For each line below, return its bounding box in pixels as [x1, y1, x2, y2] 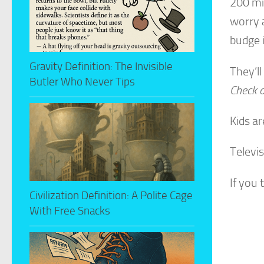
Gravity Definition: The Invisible [29, 60, 173, 74]
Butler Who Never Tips [29, 75, 135, 89]
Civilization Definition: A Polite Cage [29, 189, 193, 203]
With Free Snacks [29, 204, 110, 218]
